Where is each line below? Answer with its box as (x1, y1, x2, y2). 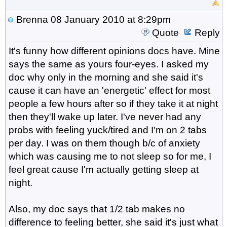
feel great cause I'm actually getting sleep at (8, 164, 199, 175)
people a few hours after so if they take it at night (8, 98, 218, 109)
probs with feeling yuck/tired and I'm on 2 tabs (8, 124, 207, 135)
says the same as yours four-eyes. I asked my (8, 58, 209, 69)
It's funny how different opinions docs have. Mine (8, 45, 220, 56)
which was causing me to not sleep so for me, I (8, 150, 211, 162)
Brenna (16, 14, 48, 25)
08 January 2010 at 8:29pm (48, 14, 171, 25)
